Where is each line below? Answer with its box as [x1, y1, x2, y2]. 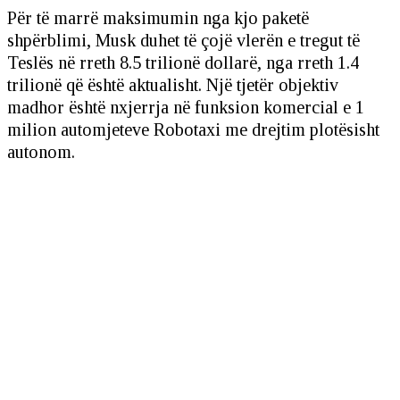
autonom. [7, 141, 75, 162]
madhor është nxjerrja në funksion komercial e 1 [7, 96, 364, 117]
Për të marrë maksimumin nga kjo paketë [7, 7, 309, 28]
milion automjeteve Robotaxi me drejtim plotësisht [7, 119, 379, 139]
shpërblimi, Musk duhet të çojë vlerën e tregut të [7, 29, 360, 50]
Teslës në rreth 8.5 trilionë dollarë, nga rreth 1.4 [7, 52, 359, 72]
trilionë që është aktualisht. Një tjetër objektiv [7, 74, 338, 95]
